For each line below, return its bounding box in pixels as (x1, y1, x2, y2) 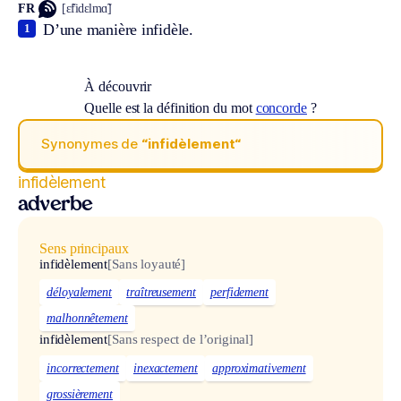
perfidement (209, 286, 269, 300)
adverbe (18, 195, 93, 215)
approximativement (211, 362, 306, 376)
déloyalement (47, 286, 113, 300)
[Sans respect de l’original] (107, 332, 254, 347)
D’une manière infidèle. (43, 20, 193, 38)
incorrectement (47, 362, 119, 376)
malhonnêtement (47, 311, 128, 326)
